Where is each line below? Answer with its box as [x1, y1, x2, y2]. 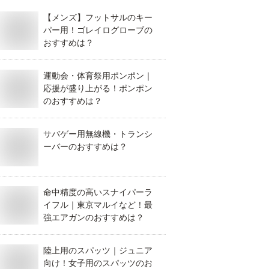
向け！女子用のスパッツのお [43, 258, 153, 268]
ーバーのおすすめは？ [43, 142, 127, 151]
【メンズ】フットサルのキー [43, 13, 153, 22]
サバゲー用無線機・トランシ [43, 129, 153, 139]
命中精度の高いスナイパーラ [43, 187, 153, 197]
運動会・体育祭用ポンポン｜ [43, 71, 153, 80]
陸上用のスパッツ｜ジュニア [43, 246, 153, 255]
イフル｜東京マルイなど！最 [43, 200, 153, 210]
